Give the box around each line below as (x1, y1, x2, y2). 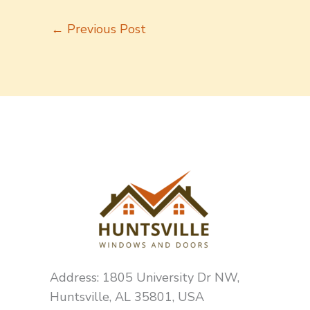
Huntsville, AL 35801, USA (50, 289, 204, 306)
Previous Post (64, 21, 146, 38)
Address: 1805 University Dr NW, (50, 269, 239, 286)
